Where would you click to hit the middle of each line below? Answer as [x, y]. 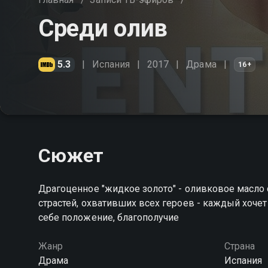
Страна [239, 246]
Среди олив [103, 28]
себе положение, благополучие [109, 217]
